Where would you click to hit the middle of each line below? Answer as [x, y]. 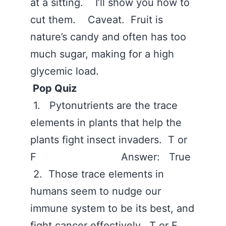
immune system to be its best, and [112, 208]
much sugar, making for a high [102, 54]
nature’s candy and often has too [108, 37]
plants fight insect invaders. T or [109, 140]
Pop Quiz [53, 88]
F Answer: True [112, 157]
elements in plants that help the [106, 123]
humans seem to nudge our [96, 191]
